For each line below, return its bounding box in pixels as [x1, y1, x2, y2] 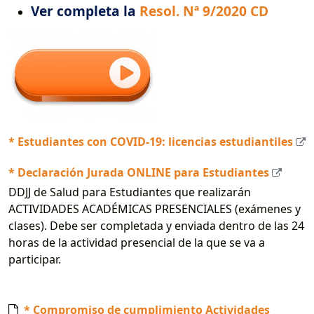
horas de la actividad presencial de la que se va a [8, 234, 265, 250]
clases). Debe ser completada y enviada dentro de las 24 [8, 217, 304, 233]
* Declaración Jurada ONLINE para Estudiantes [8, 164, 269, 180]
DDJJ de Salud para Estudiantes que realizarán [8, 184, 251, 200]
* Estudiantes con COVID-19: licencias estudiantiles [8, 133, 293, 149]
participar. [8, 251, 61, 267]
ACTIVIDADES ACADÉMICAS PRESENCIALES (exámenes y [8, 200, 301, 217]
